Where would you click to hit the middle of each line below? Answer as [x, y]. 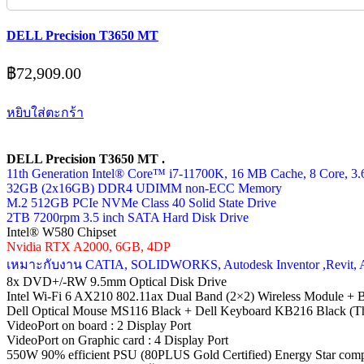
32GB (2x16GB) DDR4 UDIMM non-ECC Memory [144, 188]
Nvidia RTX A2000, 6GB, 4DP [89, 247]
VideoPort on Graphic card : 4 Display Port [117, 340]
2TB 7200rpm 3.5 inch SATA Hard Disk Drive [128, 217]
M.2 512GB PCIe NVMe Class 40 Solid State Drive [141, 203]
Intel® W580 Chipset [61, 232]
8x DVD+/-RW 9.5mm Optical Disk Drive [117, 282]
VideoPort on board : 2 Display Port [99, 325]
